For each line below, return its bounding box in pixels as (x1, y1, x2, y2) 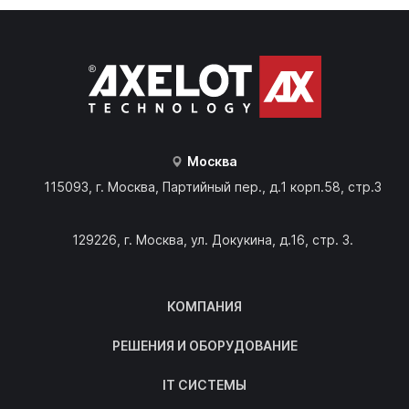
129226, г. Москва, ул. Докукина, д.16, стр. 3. (71, 232, 353, 248)
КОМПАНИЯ (167, 299, 242, 315)
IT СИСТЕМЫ (163, 377, 246, 393)
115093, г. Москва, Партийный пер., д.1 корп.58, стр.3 (43, 179, 382, 195)
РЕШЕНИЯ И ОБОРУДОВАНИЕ (111, 338, 298, 354)
